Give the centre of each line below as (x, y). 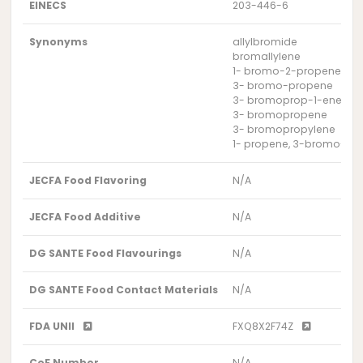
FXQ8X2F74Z (265, 327)
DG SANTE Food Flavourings (106, 254)
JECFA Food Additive (85, 217)
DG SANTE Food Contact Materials (124, 290)
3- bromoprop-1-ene (288, 100)
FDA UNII (53, 327)
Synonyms (59, 42)
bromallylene (267, 57)
